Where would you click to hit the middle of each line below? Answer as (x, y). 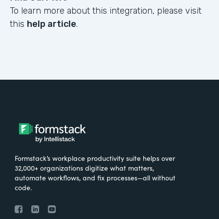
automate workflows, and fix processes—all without (95, 178)
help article (52, 24)
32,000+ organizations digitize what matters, (84, 168)
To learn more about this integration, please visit (106, 11)
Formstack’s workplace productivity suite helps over (95, 158)
